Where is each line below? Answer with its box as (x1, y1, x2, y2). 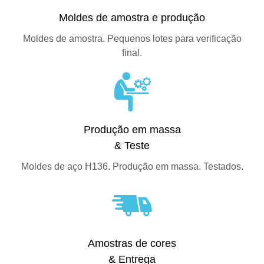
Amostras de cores (88, 237, 176, 249)
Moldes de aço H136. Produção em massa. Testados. (21, 161, 243, 171)
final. (122, 48, 142, 58)
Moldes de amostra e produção (59, 12, 205, 24)
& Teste (114, 140, 150, 151)
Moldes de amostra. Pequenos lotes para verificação (22, 34, 242, 44)
